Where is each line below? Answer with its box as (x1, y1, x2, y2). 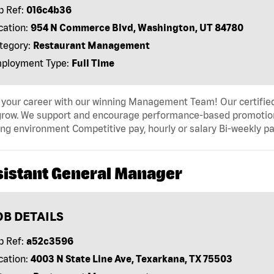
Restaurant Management (32, 40, 150, 51)
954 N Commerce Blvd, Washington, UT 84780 (30, 22, 243, 34)
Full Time (71, 57, 114, 69)
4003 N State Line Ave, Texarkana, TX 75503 (30, 253, 232, 264)
